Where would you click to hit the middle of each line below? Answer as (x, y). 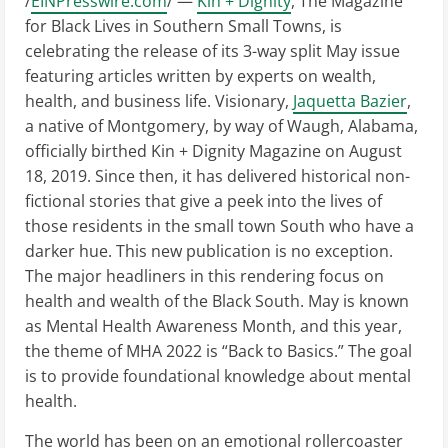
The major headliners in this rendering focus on (204, 276)
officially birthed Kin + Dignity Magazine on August (213, 151)
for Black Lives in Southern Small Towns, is (183, 26)
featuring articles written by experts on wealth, (200, 76)
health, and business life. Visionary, (159, 101)
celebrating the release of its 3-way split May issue (212, 51)
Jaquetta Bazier (350, 101)
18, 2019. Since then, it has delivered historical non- (217, 176)
